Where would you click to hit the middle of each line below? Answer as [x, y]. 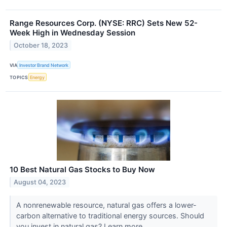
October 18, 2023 [41, 45]
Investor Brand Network [44, 65]
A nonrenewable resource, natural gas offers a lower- [106, 205]
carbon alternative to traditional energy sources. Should [110, 216]
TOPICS [19, 77]
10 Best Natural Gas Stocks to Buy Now [82, 170]
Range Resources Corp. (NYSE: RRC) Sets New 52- [104, 23]
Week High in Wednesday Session [72, 32]
